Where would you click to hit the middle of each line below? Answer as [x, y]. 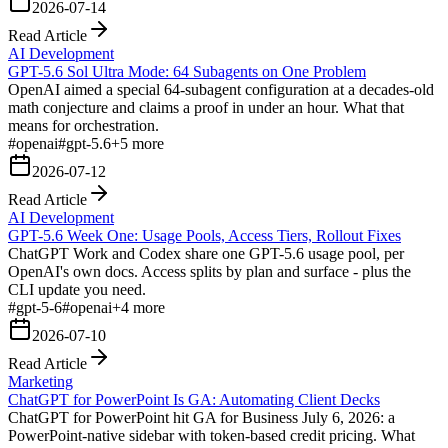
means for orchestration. [83, 125]
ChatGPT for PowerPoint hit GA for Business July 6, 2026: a [201, 417]
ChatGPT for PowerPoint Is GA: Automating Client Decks [194, 399]
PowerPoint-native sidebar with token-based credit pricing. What [211, 435]
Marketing [40, 381]
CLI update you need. [77, 289]
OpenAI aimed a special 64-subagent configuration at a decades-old [221, 89]
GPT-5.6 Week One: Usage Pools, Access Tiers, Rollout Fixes [204, 235]
